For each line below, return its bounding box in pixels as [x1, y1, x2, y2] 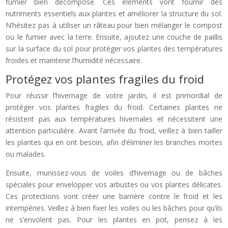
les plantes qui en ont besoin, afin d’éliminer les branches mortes [6, 137, 222, 147]
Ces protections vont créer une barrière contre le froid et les [6, 191, 222, 201]
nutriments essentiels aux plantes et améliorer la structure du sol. [6, 8, 222, 18]
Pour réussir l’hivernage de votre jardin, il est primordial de [6, 90, 222, 100]
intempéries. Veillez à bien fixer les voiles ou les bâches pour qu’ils [6, 203, 222, 213]
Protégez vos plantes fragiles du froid [6, 71, 205, 87]
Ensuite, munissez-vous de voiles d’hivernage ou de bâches [6, 167, 222, 178]
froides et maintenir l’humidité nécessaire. [6, 55, 142, 65]
